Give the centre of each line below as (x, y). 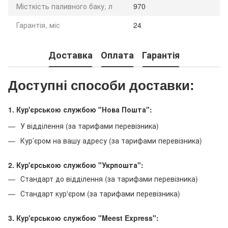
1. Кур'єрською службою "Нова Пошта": (80, 110)
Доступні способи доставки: (101, 86)
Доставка (70, 55)
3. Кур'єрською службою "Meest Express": (83, 218)
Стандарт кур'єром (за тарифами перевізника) (100, 193)
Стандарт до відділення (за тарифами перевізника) (109, 179)
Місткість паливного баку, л (64, 6)
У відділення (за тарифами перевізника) (90, 126)
